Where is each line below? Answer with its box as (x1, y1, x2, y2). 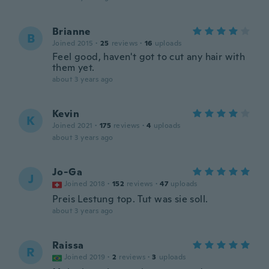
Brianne (52, 25, 91, 38)
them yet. (52, 61, 95, 74)
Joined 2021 (52, 121, 93, 130)
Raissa (52, 239, 84, 252)
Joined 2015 (52, 38, 94, 48)
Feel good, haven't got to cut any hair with (52, 50, 246, 63)
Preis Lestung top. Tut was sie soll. (52, 193, 208, 205)
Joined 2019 (64, 252, 106, 262)
